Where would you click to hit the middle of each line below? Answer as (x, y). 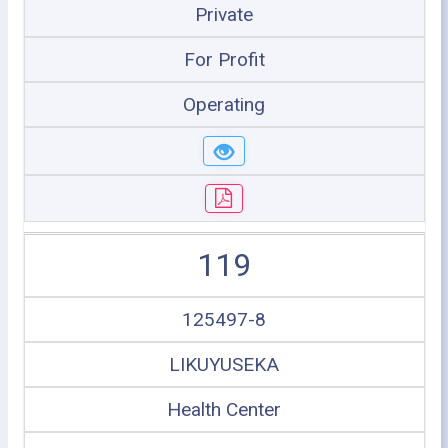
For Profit (224, 59)
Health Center (224, 409)
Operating (224, 104)
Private (224, 14)
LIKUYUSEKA (224, 364)
